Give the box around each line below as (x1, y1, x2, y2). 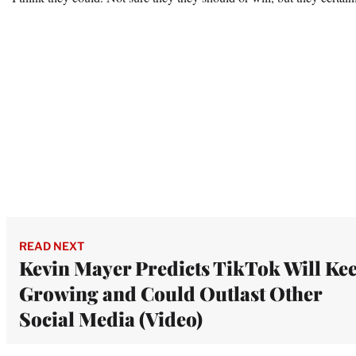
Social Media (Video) (19, 305, 203, 331)
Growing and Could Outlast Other (19, 280, 322, 306)
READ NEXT (19, 238, 84, 253)
